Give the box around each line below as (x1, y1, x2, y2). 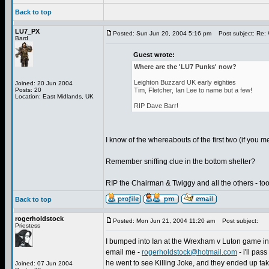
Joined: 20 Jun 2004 (15, 80, 73, 86)
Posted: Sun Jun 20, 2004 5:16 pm (113, 30, 211, 37)
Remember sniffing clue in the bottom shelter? (106, 157, 255, 166)
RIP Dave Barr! (134, 102, 178, 109)
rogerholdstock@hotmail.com (142, 248, 237, 256)
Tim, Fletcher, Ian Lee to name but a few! (134, 86, 252, 94)
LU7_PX (15, 28, 40, 35)
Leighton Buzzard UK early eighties (134, 79, 236, 86)
